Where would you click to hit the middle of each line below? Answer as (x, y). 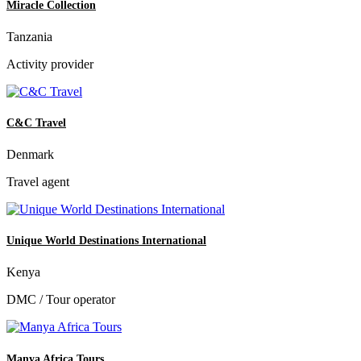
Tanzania (29, 36)
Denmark (30, 155)
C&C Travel (36, 122)
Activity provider (50, 64)
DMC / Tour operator (61, 300)
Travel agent (38, 182)
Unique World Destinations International (106, 241)
